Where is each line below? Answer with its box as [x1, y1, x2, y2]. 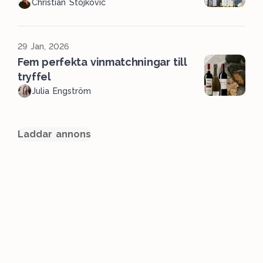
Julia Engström [32, 86, 91, 96]
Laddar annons [18, 129, 91, 140]
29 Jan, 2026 [18, 42, 69, 52]
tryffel [18, 70, 51, 83]
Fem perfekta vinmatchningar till [18, 56, 187, 69]
